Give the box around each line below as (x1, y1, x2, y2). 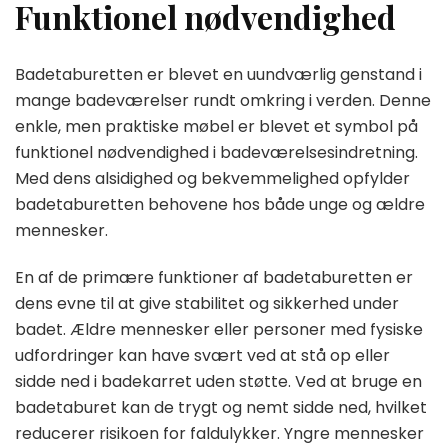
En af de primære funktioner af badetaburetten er (15, 266, 413, 290)
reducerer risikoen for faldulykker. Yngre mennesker (15, 422, 424, 446)
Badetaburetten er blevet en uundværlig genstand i (15, 63, 422, 87)
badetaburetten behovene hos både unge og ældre (15, 193, 425, 217)
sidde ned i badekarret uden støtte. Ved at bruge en (15, 370, 422, 394)
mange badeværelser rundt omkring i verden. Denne (15, 89, 431, 113)
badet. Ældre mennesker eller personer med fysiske (15, 318, 423, 342)
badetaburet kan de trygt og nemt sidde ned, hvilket (15, 396, 427, 420)
